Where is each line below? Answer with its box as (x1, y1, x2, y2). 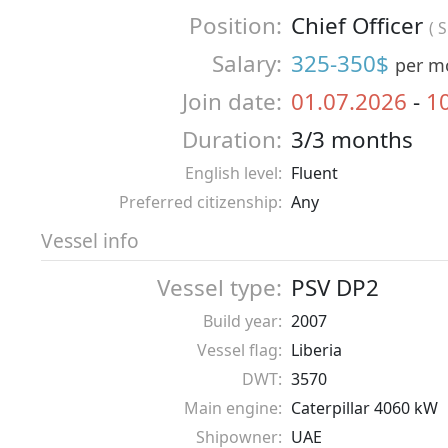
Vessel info (41, 226, 139, 254)
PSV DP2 (291, 271, 379, 303)
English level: (185, 161, 282, 184)
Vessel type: (157, 271, 282, 303)
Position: (189, 9, 282, 41)
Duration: (182, 123, 282, 155)
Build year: (203, 309, 282, 332)
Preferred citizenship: (119, 190, 282, 213)
